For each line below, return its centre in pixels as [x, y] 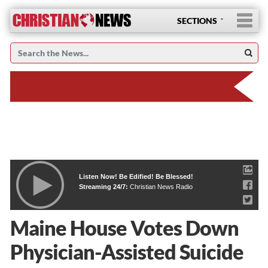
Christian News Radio [161, 186]
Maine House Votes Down [124, 227]
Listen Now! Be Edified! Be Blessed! [136, 176]
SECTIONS [197, 21]
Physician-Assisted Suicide [127, 251]
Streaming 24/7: [104, 186]
